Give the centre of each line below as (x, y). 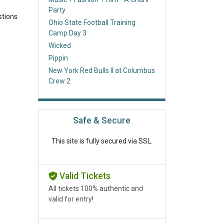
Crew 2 (59, 81)
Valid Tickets (84, 176)
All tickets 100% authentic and (96, 189)
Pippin (58, 58)
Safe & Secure (102, 121)
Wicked (60, 45)
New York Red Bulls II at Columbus (102, 70)
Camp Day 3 (67, 33)
